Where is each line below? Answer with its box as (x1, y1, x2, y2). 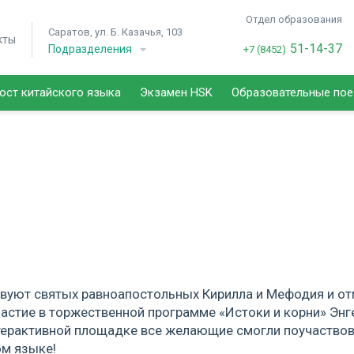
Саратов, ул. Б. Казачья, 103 (48, 26, 183, 38)
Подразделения (48, 43, 132, 55)
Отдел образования (245, 13, 342, 25)
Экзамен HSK (140, 85, 213, 100)
